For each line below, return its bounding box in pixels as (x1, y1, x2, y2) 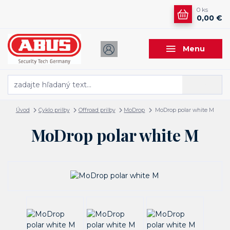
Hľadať (191, 81, 213, 88)
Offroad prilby (78, 107, 116, 114)
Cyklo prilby (38, 107, 70, 114)
